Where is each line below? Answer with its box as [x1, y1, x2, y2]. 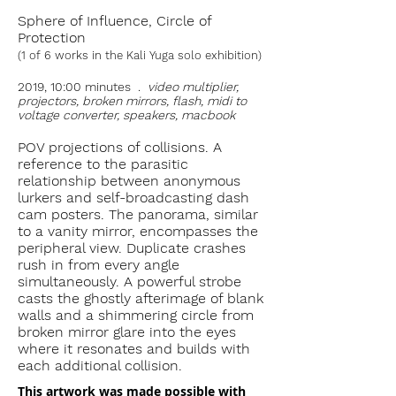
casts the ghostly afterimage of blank [18, 290, 263, 307]
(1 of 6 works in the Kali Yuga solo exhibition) [18, 49, 262, 62]
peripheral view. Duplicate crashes [18, 240, 246, 256]
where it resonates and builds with [18, 340, 250, 357]
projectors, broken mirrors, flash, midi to [18, 94, 247, 108]
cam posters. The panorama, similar [18, 206, 258, 223]
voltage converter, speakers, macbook [18, 108, 235, 122]
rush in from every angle [18, 256, 179, 273]
